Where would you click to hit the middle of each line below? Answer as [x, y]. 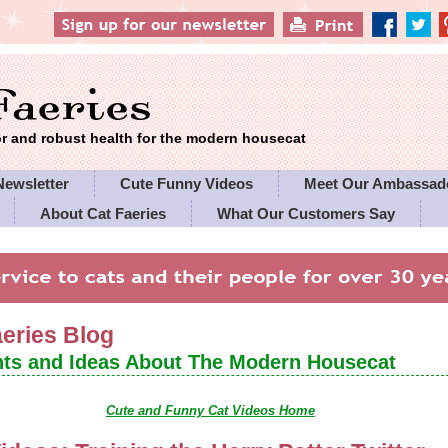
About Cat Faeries [103, 213]
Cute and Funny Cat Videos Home [210, 410]
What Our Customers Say [306, 213]
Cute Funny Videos [187, 183]
